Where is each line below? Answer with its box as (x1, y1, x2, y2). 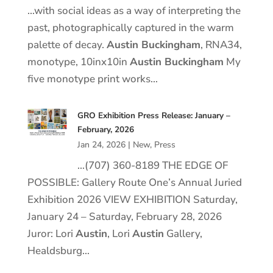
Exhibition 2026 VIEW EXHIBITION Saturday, (27, 193, 238, 207)
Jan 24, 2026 (77, 139, 126, 151)
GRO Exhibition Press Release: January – (77, 110, 230, 121)
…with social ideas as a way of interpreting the (27, 4, 241, 18)
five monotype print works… (27, 72, 158, 86)
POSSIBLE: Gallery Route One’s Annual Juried (27, 175, 242, 190)
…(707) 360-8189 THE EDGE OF (77, 158, 228, 172)
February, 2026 (77, 124, 134, 135)
